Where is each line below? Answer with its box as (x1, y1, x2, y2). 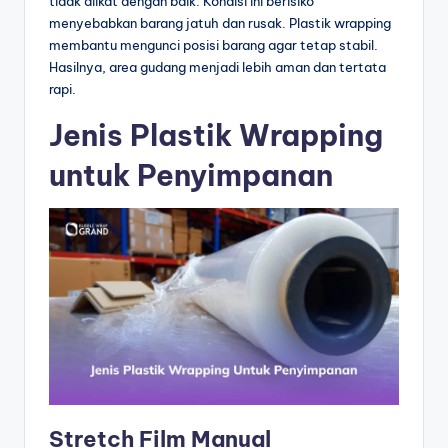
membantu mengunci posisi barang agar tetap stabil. (49, 37, 378, 54)
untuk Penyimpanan (49, 157, 333, 195)
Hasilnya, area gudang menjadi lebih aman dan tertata (49, 59, 386, 76)
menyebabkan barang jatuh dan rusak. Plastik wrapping (49, 15, 391, 32)
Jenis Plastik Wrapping (49, 117, 383, 155)
